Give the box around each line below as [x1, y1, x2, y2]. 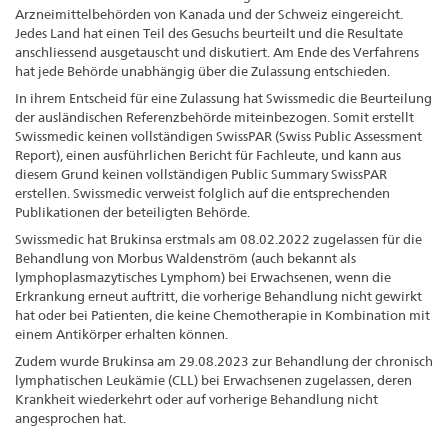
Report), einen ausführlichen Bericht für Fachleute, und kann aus [15, 146, 401, 163]
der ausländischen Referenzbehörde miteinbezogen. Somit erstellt [15, 108, 414, 125]
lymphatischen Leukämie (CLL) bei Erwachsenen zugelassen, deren [15, 371, 412, 388]
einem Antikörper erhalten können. [15, 325, 228, 342]
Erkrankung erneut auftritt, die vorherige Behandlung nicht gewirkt [15, 287, 422, 304]
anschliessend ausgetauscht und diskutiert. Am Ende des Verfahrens [15, 43, 419, 60]
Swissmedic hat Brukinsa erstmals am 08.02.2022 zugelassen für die [15, 230, 422, 247]
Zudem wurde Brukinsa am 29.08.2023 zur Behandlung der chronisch [15, 352, 433, 369]
